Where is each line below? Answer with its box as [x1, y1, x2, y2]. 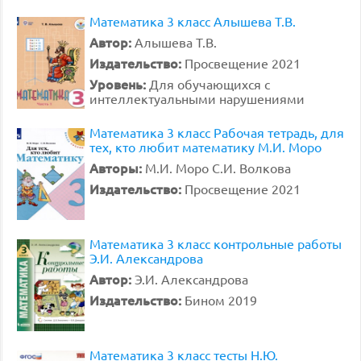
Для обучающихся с [149, 76, 270, 92]
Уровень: [89, 75, 149, 93]
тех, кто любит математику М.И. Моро [89, 139, 322, 155]
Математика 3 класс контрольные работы [89, 235, 342, 251]
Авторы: [89, 159, 145, 176]
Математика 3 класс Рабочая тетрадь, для [89, 124, 344, 140]
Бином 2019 [185, 292, 257, 308]
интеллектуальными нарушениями [89, 90, 305, 106]
